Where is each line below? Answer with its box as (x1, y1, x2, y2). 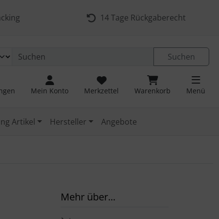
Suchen (168, 51, 195, 62)
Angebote (101, 116, 137, 127)
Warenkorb (134, 86, 171, 95)
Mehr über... (61, 190, 115, 203)
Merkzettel (84, 86, 119, 95)
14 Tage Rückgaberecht (96, 12, 186, 23)
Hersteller (50, 116, 87, 127)
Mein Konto (31, 86, 68, 95)
